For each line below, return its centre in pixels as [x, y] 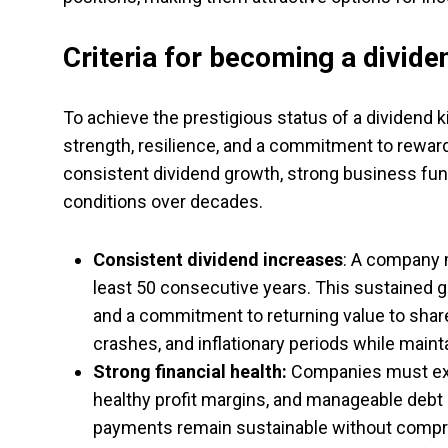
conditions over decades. [163, 201]
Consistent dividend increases [218, 259]
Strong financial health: [190, 371]
